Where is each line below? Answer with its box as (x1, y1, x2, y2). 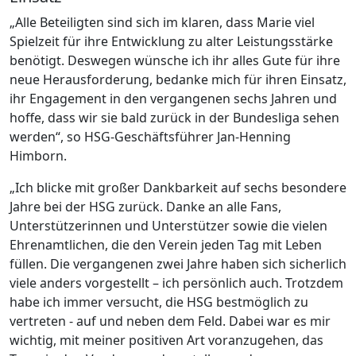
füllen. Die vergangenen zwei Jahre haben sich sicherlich (10, 255, 346, 273)
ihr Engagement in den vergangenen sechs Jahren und (10, 90, 337, 108)
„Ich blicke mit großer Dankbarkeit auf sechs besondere (10, 179, 346, 197)
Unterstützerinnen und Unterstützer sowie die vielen (10, 217, 327, 235)
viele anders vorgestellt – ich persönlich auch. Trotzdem (10, 274, 343, 292)
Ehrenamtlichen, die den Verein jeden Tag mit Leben (10, 236, 322, 254)
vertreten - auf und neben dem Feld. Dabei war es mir (10, 312, 331, 331)
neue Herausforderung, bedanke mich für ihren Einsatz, (10, 71, 346, 89)
